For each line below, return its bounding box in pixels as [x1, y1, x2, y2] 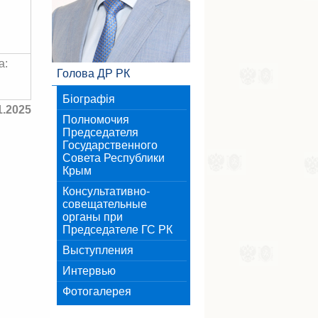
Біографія [62, 93, 115, 105]
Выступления [62, 244, 133, 256]
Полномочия [62, 114, 129, 126]
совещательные [62, 198, 147, 210]
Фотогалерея [62, 285, 131, 297]
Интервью [62, 265, 116, 277]
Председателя [62, 126, 138, 138]
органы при [62, 211, 123, 223]
